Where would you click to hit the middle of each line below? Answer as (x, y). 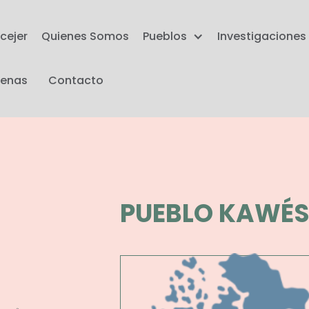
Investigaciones (262, 36)
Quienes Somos (86, 36)
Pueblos (165, 36)
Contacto (76, 80)
